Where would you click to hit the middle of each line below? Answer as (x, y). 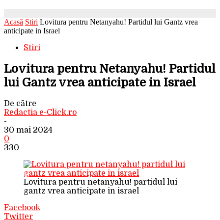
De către (20, 103)
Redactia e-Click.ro (40, 112)
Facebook (22, 207)
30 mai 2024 (28, 130)
